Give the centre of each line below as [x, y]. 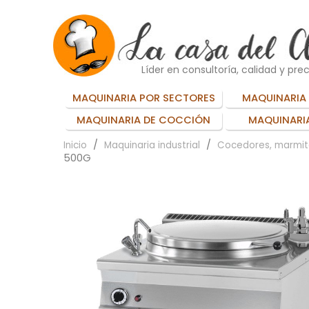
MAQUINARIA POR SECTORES [143, 98]
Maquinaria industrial [152, 145]
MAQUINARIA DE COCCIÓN [143, 120]
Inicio [75, 145]
